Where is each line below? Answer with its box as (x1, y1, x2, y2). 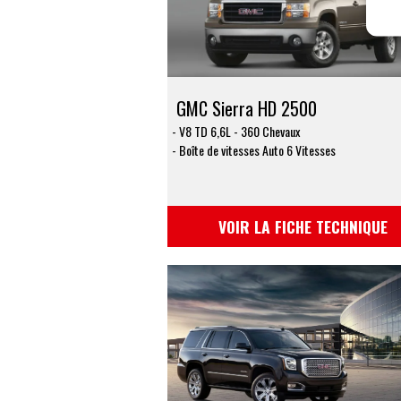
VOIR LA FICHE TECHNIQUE (218, 215, 388, 239)
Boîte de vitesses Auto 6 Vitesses (178, 141, 336, 160)
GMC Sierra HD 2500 (176, 95, 317, 123)
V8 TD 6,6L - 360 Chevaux (178, 122, 300, 141)
